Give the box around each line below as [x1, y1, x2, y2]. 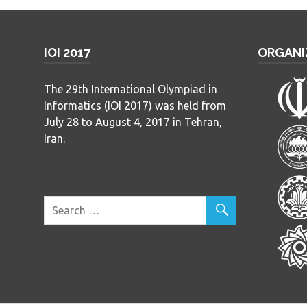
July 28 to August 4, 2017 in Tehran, [44, 115, 222, 128]
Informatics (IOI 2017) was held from [44, 99, 226, 112]
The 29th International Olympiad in [44, 82, 217, 95]
